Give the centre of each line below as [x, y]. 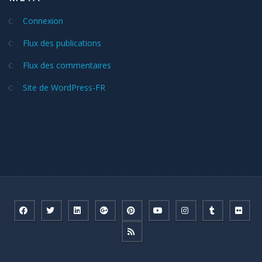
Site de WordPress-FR [64, 87]
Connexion [43, 20]
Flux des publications [62, 43]
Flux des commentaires [67, 65]
